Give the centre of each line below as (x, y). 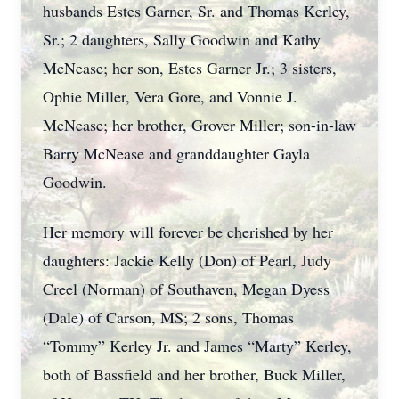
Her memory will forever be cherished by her (188, 232)
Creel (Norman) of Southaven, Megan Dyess (186, 289)
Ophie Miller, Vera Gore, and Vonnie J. (170, 96)
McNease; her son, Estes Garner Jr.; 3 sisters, (190, 68)
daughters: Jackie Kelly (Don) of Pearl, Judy (187, 260)
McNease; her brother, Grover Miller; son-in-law (199, 125)
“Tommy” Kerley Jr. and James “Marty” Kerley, (197, 346)
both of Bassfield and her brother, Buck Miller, (194, 374)
